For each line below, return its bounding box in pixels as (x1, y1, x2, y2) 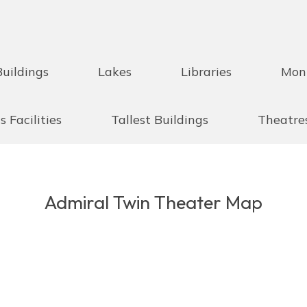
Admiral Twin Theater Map (45, 190, 262, 214)
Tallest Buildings (111, 112, 208, 127)
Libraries (181, 64, 232, 79)
